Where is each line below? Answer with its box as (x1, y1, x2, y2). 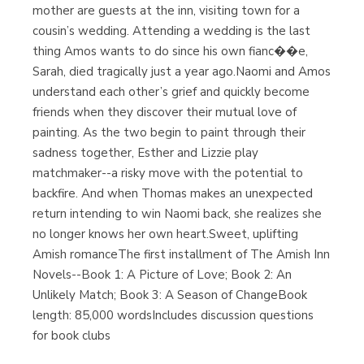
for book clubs (32, 327, 110, 344)
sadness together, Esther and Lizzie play (32, 145, 258, 162)
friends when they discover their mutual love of (32, 104, 297, 121)
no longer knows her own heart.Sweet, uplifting (32, 226, 298, 243)
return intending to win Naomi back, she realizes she (32, 206, 322, 223)
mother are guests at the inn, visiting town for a (32, 2, 300, 19)
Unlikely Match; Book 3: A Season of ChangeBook (32, 287, 307, 304)
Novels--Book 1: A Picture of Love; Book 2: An (32, 266, 292, 284)
